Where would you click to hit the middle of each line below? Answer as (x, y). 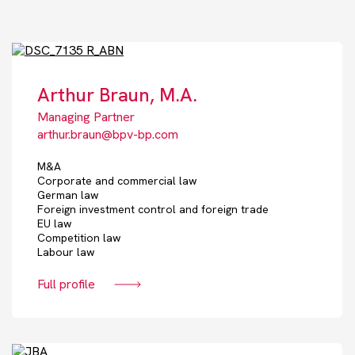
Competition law (79, 238)
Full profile (66, 284)
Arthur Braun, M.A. (117, 95)
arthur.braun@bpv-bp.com (108, 135)
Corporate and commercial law (117, 181)
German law (68, 195)
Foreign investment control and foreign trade (153, 210)
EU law (54, 224)
